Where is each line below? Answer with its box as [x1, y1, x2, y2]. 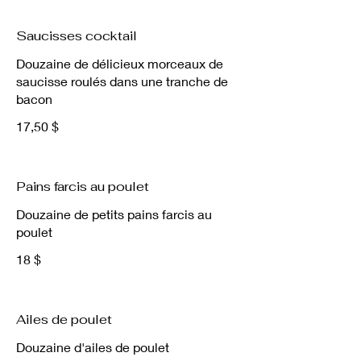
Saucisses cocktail [16, 27, 137, 44]
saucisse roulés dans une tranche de [16, 73, 228, 89]
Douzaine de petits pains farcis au [16, 206, 212, 222]
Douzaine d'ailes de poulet [16, 339, 169, 355]
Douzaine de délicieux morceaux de [16, 56, 223, 71]
